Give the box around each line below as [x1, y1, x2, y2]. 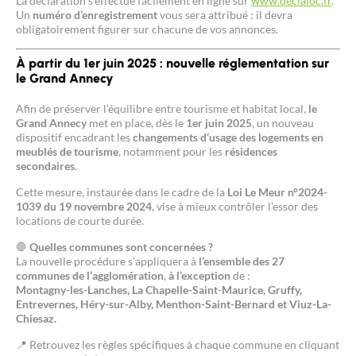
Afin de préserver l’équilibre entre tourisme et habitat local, [16, 102, 308, 116]
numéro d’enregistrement [33, 8, 157, 22]
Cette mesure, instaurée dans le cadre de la [16, 185, 227, 199]
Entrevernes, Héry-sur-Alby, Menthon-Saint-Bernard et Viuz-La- [16, 297, 331, 311]
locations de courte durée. [16, 214, 144, 228]
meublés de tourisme [16, 145, 118, 159]
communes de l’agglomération [16, 269, 164, 283]
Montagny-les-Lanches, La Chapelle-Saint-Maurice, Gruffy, [16, 283, 302, 297]
